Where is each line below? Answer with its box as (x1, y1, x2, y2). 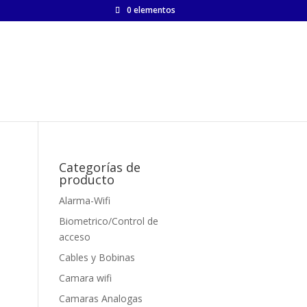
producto (58, 171, 114, 188)
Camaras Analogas (58, 292, 143, 305)
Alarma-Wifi (58, 194, 110, 207)
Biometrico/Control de (58, 214, 158, 228)
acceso (58, 230, 90, 243)
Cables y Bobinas (58, 251, 135, 264)
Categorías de (58, 159, 140, 175)
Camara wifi (58, 271, 112, 284)
